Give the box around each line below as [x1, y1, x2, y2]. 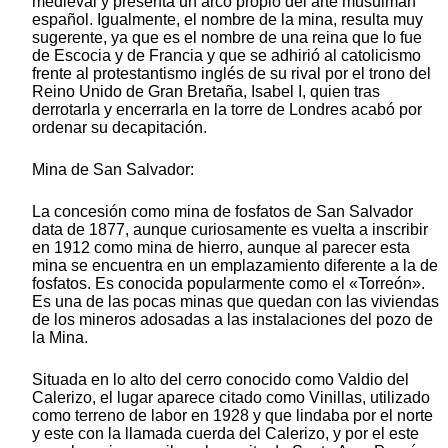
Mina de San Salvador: [32, 160, 194, 178]
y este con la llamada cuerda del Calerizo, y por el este [32, 424, 419, 442]
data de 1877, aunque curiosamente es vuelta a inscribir [32, 220, 428, 238]
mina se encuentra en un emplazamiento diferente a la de [32, 256, 438, 274]
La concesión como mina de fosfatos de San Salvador [32, 202, 413, 220]
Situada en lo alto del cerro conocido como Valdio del [32, 370, 409, 388]
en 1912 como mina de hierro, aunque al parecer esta [32, 238, 410, 256]
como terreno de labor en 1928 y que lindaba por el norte [32, 406, 433, 424]
